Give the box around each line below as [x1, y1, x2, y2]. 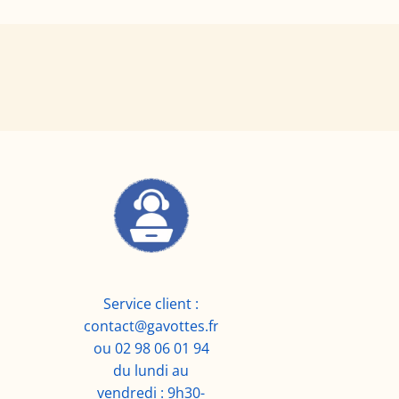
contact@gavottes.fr [83, 316, 219, 337]
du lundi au [113, 361, 190, 381]
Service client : [103, 294, 199, 314]
